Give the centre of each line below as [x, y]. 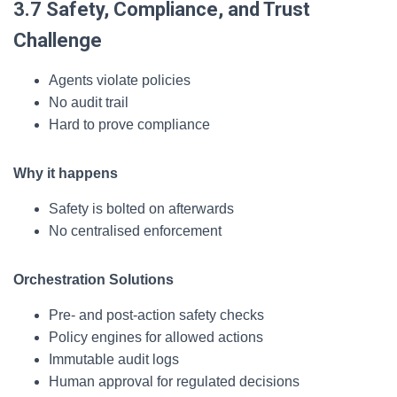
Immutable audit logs [114, 359]
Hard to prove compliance [129, 125]
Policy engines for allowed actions [156, 337]
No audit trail [89, 102]
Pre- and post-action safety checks [156, 315]
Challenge [58, 40]
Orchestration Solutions [93, 280]
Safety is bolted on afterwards [141, 209]
